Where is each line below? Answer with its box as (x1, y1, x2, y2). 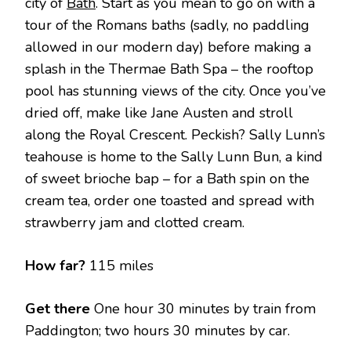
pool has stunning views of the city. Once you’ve (25, 81, 326, 101)
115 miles (85, 256, 154, 276)
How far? (25, 256, 85, 276)
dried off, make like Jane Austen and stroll (25, 103, 293, 123)
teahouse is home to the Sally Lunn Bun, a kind (25, 147, 323, 167)
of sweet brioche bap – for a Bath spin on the (25, 169, 309, 189)
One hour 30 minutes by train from (90, 299, 316, 319)
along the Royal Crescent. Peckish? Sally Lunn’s (25, 125, 325, 145)
